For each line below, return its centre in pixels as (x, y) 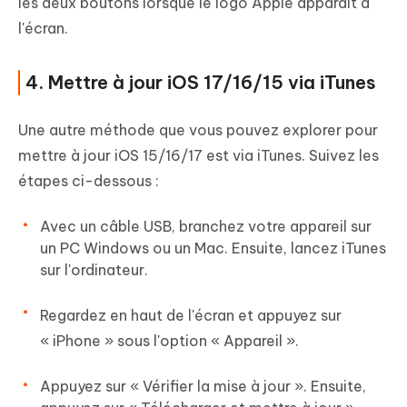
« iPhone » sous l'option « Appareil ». (169, 341)
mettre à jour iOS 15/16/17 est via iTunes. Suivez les (199, 156)
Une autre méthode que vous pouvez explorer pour (198, 130)
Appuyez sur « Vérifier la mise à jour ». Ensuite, (203, 387)
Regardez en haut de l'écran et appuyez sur (191, 316)
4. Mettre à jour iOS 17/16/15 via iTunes (201, 83)
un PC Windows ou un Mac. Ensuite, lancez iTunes (213, 248)
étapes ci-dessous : (89, 181)
